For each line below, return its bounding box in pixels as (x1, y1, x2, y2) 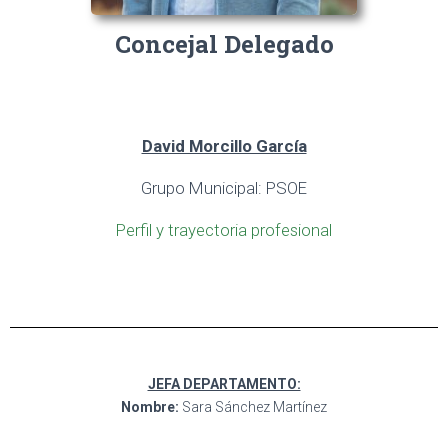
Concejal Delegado (114, 27, 334, 60)
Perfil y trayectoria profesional (116, 219, 332, 240)
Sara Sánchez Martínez (179, 398, 327, 415)
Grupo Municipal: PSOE (141, 177, 307, 198)
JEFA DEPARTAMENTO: (147, 375, 301, 392)
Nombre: (121, 398, 179, 415)
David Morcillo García (141, 135, 307, 156)
